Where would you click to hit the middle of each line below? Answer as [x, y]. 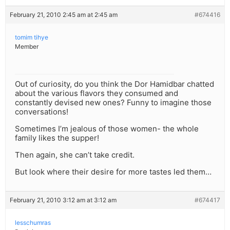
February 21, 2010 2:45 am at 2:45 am [64, 15]
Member [27, 47]
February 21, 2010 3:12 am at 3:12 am [63, 200]
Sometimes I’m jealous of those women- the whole [107, 129]
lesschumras [33, 223]
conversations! [42, 112]
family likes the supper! [57, 138]
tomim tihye [32, 37]
